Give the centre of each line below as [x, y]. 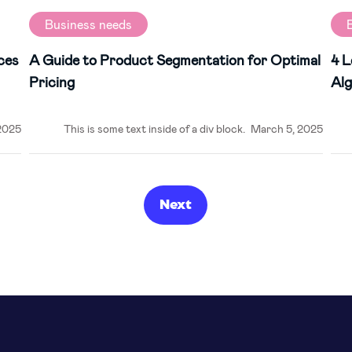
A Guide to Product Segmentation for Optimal [174, 60]
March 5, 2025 [287, 128]
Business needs [88, 24]
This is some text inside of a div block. [154, 128]
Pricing [51, 82]
